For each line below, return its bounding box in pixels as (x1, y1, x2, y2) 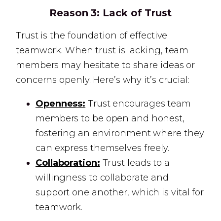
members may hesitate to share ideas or (16, 60, 195, 71)
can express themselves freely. (36, 143, 169, 153)
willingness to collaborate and (36, 172, 169, 183)
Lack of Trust (103, 7, 172, 19)
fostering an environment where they (36, 128, 204, 139)
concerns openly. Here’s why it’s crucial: (16, 74, 189, 85)
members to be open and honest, (36, 113, 184, 124)
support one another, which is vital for (36, 187, 204, 198)
